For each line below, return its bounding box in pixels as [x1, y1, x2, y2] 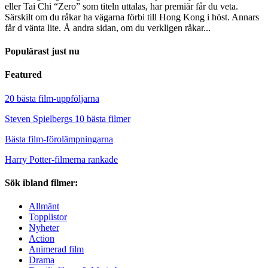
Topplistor [29, 212, 67, 223]
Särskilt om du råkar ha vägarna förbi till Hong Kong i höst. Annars [5, 11, 259, 22]
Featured [5, 69, 42, 80]
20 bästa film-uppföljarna [5, 93, 99, 103]
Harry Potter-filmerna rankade [5, 154, 118, 165]
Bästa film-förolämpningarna [5, 133, 113, 144]
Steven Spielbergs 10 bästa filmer [5, 113, 130, 124]
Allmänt [29, 201, 59, 212]
